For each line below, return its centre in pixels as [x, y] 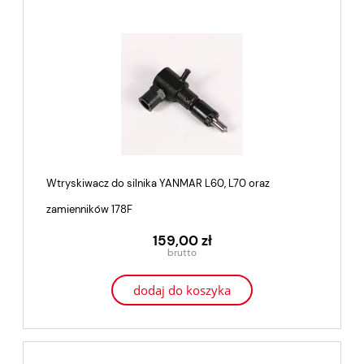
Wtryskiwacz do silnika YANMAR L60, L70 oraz [158, 184]
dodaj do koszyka [182, 290]
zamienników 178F [89, 210]
